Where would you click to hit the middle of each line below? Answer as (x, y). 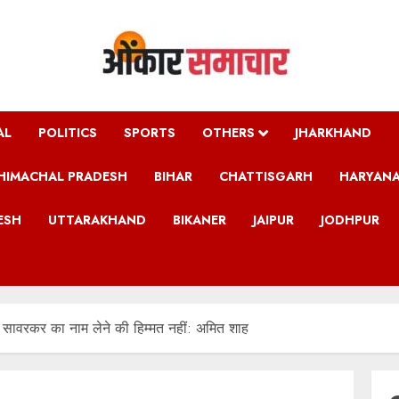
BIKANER (199, 220)
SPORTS (150, 133)
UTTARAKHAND (97, 220)
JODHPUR (350, 220)
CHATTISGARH (266, 176)
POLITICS (68, 133)
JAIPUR (273, 220)
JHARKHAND (333, 133)
